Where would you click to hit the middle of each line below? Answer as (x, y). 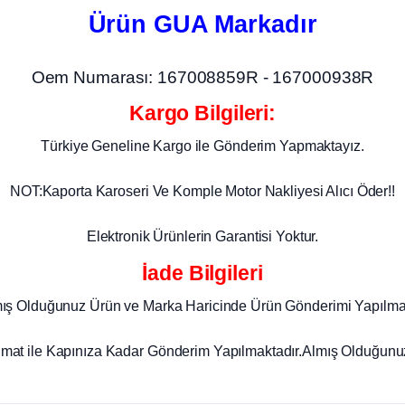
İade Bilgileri (202, 273)
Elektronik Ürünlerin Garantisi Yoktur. (202, 236)
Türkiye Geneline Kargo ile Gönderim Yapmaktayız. (202, 146)
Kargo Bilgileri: (202, 113)
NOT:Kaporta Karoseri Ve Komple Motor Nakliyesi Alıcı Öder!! (202, 191)
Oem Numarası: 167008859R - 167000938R (202, 77)
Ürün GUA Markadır (202, 24)
